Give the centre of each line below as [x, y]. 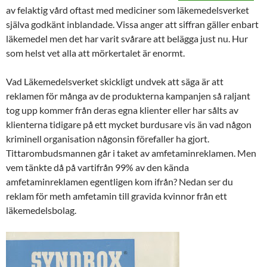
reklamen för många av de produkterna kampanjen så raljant [128, 95]
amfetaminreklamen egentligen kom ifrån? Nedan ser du [119, 181]
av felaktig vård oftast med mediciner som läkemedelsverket [128, 10]
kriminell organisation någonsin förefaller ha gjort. [108, 138]
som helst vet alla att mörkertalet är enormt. [95, 52]
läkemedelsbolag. [41, 210]
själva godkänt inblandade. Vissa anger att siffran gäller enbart [132, 24]
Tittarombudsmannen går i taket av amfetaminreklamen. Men [131, 153]
